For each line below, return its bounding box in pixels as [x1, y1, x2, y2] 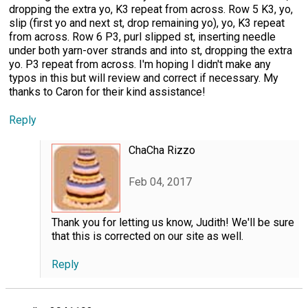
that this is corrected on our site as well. [51, 229, 243, 243]
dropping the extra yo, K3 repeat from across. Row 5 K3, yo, [9, 2, 293, 16]
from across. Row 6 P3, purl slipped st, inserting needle [9, 30, 276, 43]
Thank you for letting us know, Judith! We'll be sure [51, 215, 294, 229]
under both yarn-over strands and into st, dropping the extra [9, 43, 292, 57]
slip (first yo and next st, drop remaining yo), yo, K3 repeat [9, 16, 285, 30]
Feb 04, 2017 [128, 175, 192, 189]
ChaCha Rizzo [128, 143, 195, 157]
